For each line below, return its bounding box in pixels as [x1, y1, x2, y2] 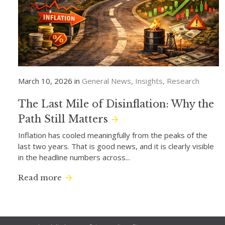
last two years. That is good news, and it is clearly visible [18, 141, 214, 151]
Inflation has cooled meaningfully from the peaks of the [18, 130, 207, 140]
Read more [18, 173, 62, 182]
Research [167, 76, 199, 86]
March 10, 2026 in [18, 76, 80, 86]
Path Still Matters [18, 113, 108, 125]
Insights [135, 76, 163, 86]
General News [82, 76, 131, 86]
